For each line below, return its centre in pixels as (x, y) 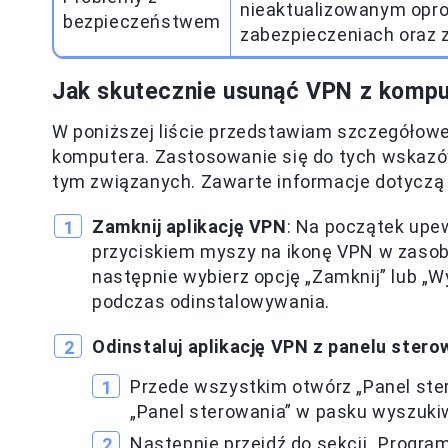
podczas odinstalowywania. (211, 301)
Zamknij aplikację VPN (189, 226)
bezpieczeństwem (142, 21)
